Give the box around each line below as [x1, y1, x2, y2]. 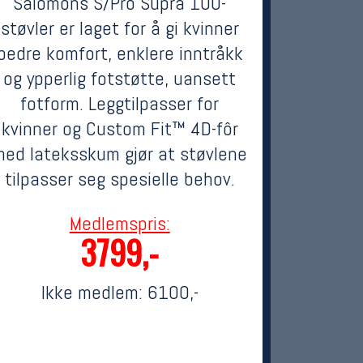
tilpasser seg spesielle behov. [4, 166, 235, 191]
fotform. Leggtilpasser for [20, 91, 220, 116]
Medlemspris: [69, 211, 170, 236]
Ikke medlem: [41, 280, 147, 305]
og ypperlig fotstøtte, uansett [3, 66, 237, 91]
